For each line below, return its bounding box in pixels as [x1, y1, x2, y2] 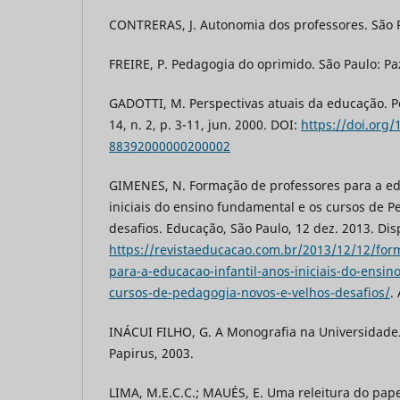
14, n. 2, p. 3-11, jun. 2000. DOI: [109, 115, 301, 133]
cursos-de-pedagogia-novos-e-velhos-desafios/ [109, 283, 390, 301]
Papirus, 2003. [109, 344, 194, 362]
